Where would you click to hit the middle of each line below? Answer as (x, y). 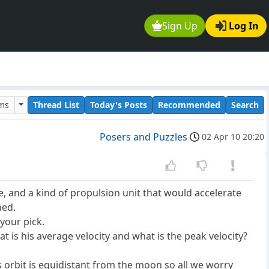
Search (245, 104)
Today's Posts (119, 104)
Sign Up (180, 26)
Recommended (189, 104)
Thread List (56, 104)
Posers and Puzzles (144, 137)
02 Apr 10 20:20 (233, 137)
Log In (244, 26)
